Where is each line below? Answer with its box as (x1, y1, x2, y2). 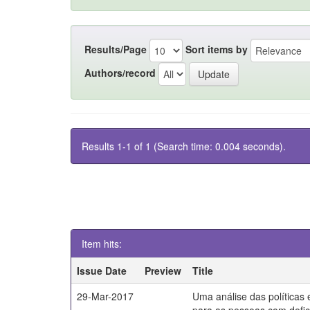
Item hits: (82, 237, 122, 250)
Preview (145, 264, 182, 277)
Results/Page (84, 42, 147, 56)
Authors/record (84, 65, 156, 80)
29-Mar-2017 (77, 289, 134, 303)
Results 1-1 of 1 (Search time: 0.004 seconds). (82, 139, 286, 153)
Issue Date (77, 264, 127, 277)
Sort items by (185, 42, 248, 56)
